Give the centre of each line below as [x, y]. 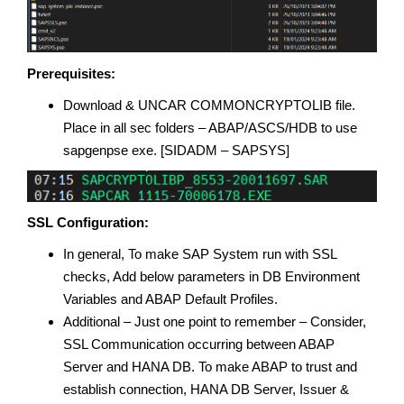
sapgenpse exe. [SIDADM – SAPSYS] [176, 150]
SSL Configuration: [88, 222]
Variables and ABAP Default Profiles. [170, 298]
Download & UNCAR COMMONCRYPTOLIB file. [209, 105]
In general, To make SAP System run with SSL [200, 253]
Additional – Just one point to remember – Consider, [215, 321]
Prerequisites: [71, 73]
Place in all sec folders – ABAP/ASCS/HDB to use [210, 127]
